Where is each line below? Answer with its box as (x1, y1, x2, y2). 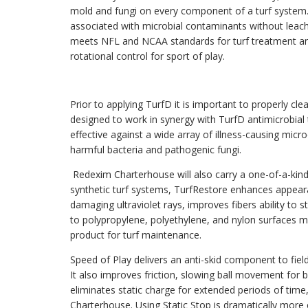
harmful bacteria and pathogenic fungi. (70, 143, 241, 156)
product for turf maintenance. (70, 228, 201, 241)
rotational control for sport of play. (70, 49, 225, 63)
